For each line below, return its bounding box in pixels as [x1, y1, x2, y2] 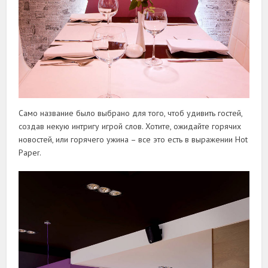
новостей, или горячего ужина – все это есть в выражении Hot [19, 133, 248, 145]
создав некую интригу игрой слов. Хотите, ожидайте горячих [19, 120, 242, 132]
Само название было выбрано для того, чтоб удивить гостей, [19, 107, 243, 118]
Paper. [19, 147, 42, 158]
